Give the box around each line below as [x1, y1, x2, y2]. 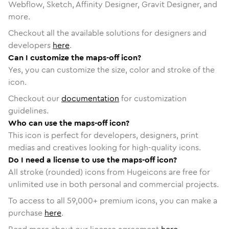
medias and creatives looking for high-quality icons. [8, 141, 201, 153]
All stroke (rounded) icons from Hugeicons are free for [8, 166, 210, 178]
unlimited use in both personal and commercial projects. [8, 178, 219, 190]
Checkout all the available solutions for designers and [8, 27, 207, 39]
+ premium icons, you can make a [93, 194, 217, 207]
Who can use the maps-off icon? [8, 117, 129, 129]
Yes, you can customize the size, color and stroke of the [8, 63, 215, 76]
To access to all [8, 194, 67, 207]
